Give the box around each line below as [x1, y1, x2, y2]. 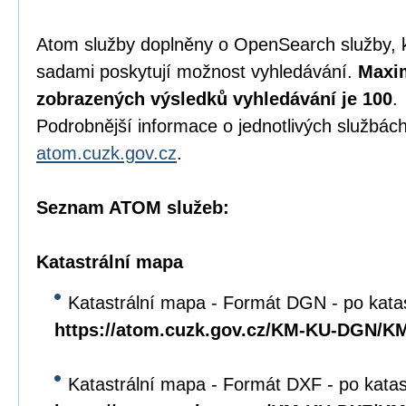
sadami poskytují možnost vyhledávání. [36, 62, 358, 82]
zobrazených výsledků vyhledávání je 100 [36, 89, 392, 109]
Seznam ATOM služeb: [36, 198, 229, 217]
